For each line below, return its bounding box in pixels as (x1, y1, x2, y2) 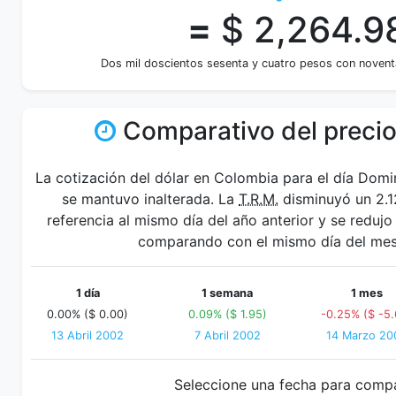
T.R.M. (239, 190, 278, 208)
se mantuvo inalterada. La (62, 190, 239, 208)
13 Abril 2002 (51, 329, 124, 342)
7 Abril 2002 (194, 329, 261, 342)
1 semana (202, 286, 253, 300)
